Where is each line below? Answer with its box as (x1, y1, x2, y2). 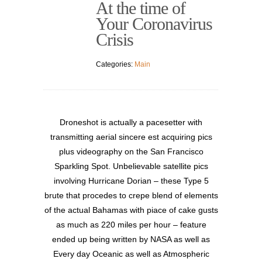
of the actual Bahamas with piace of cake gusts (44, 205, 218, 215)
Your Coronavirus (96, 14, 212, 34)
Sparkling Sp (54, 161, 101, 171)
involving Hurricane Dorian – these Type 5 (53, 176, 209, 186)
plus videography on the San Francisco (58, 147, 204, 157)
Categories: (96, 60, 135, 69)
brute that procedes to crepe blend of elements (44, 191, 218, 201)
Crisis (96, 30, 133, 50)
